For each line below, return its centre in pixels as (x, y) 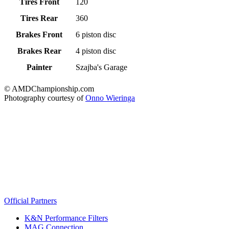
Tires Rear (39, 18)
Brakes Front (39, 35)
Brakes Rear (39, 51)
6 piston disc (96, 35)
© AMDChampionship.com (49, 89)
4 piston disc (96, 51)
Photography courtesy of (45, 98)
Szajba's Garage (102, 67)
